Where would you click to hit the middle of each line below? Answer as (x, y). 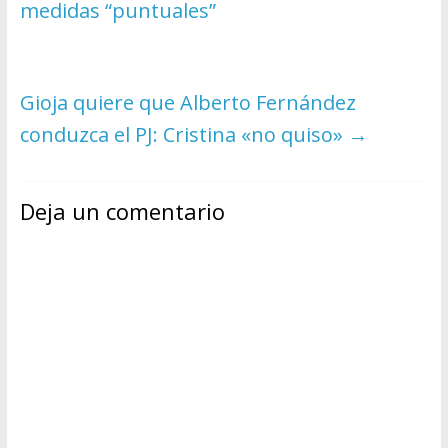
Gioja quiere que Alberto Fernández (187, 103)
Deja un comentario (122, 211)
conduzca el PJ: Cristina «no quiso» (183, 135)
